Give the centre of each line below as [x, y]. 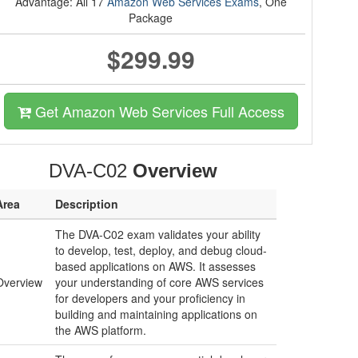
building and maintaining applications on [156, 314]
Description [87, 204]
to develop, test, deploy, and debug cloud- [161, 250]
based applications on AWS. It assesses [155, 266]
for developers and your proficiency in [150, 298]
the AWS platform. [101, 330]
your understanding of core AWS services [159, 282]
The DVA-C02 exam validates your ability [158, 234]
